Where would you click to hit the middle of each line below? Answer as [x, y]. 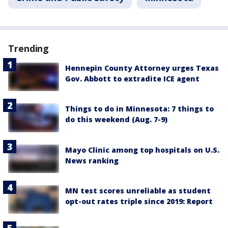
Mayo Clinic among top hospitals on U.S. [142, 150]
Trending [29, 48]
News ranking [92, 160]
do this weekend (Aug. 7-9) [116, 120]
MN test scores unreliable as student [138, 190]
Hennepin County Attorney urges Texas [142, 68]
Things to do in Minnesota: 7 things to [139, 109]
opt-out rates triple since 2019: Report [139, 201]
